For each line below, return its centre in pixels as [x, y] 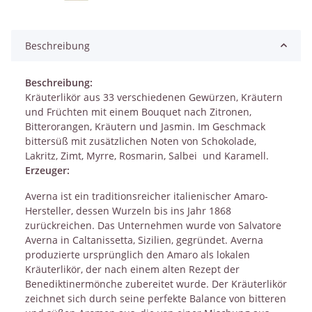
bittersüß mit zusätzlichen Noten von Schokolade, [141, 141]
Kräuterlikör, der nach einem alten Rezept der [132, 269]
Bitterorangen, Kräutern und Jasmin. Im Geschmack [145, 126]
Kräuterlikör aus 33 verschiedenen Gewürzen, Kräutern [154, 97]
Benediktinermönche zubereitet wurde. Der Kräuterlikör [156, 283]
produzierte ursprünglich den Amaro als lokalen [138, 254]
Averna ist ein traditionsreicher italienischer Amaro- [147, 196]
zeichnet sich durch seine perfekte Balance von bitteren [156, 298]
